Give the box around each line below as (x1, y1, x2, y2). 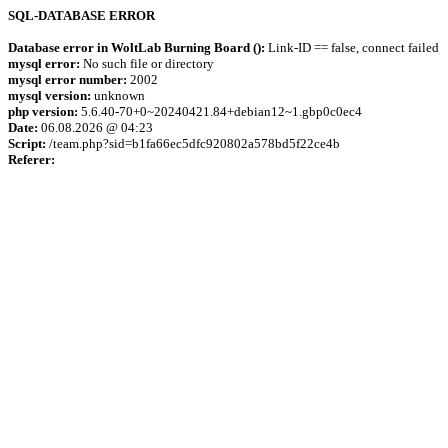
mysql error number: (8, 72, 127, 87)
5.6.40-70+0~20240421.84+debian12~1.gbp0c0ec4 (78, 104, 362, 119)
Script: (8, 136, 46, 151)
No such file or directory (80, 56, 214, 71)
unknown (91, 88, 145, 103)
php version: (8, 104, 78, 119)
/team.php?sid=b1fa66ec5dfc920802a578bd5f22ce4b (46, 136, 340, 151)
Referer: (8, 152, 55, 167)
